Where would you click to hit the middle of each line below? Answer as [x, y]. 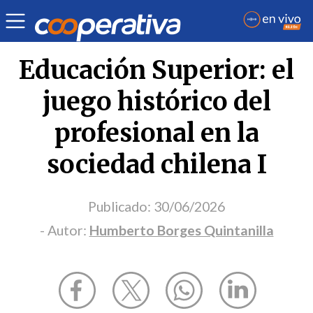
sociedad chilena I [156, 164]
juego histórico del [156, 101]
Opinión [31, 12]
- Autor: [64, 230]
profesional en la [156, 133]
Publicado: [119, 206]
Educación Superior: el [156, 70]
